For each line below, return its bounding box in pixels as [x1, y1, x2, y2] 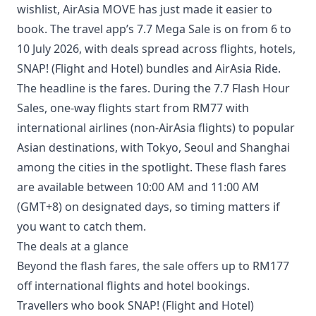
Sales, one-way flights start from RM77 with [17, 100, 249, 116]
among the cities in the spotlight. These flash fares [17, 159, 286, 175]
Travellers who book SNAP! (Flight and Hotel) [17, 298, 254, 313]
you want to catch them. [17, 219, 146, 234]
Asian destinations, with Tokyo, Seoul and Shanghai [17, 140, 290, 155]
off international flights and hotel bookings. [17, 278, 250, 293]
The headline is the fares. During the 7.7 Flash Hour [17, 80, 290, 96]
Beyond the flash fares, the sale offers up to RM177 [17, 258, 289, 274]
